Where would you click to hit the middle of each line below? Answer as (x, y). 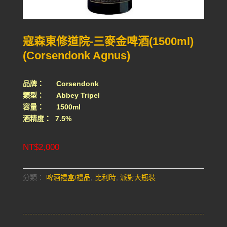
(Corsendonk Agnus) (76, 56)
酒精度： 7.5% (47, 119)
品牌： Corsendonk (61, 84)
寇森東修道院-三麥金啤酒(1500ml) (108, 42)
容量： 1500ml (51, 107)
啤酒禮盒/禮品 (68, 178)
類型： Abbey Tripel (61, 96)
